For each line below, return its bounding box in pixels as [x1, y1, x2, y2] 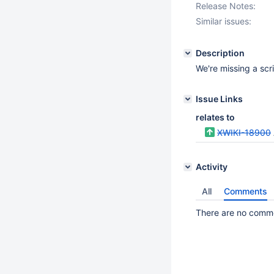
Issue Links [196, 94, 243, 104]
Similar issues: [196, 16, 251, 26]
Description [196, 48, 245, 58]
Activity [196, 161, 228, 172]
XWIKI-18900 [217, 127, 271, 138]
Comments [224, 186, 267, 196]
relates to [196, 112, 235, 122]
